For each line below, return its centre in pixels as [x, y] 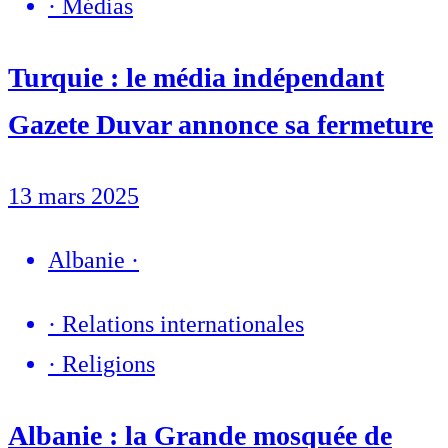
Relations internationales [183, 324]
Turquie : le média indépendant [196, 78]
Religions [108, 364]
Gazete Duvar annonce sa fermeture [220, 125]
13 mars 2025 [73, 196]
